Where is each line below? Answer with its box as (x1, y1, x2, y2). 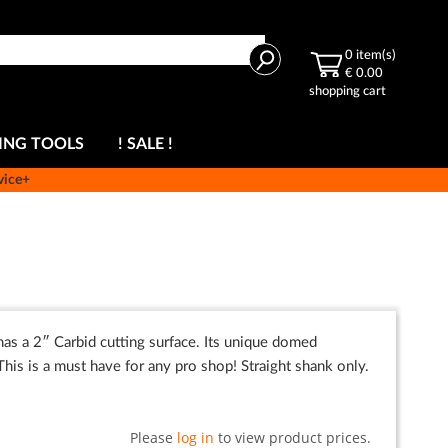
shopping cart (309, 84, 386, 98)
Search (263, 48, 310, 67)
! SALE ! (118, 135, 173, 152)
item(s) (356, 48, 396, 62)
